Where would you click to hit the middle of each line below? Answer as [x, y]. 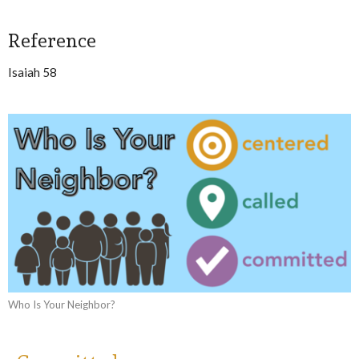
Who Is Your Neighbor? [62, 305]
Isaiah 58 [32, 72]
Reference [52, 40]
